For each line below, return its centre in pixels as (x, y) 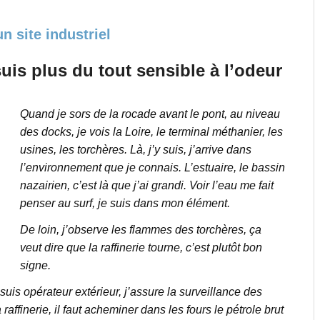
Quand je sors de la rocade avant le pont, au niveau (150, 114)
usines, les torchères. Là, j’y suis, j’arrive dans (135, 150)
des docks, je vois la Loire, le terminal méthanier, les (151, 132)
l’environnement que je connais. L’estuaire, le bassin (152, 168)
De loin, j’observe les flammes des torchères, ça (140, 230)
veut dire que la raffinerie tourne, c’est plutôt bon (141, 248)
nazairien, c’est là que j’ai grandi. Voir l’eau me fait (146, 186)
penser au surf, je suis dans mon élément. (125, 204)
